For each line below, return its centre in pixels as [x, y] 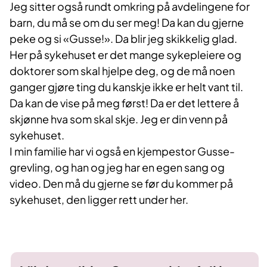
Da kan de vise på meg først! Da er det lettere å [124, 103]
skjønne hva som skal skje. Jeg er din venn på [119, 119]
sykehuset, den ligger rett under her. [99, 200]
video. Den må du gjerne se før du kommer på [121, 184]
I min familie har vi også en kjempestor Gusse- [122, 151]
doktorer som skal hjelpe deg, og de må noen [122, 71]
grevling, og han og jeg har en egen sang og [117, 167]
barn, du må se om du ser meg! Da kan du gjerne [127, 23]
